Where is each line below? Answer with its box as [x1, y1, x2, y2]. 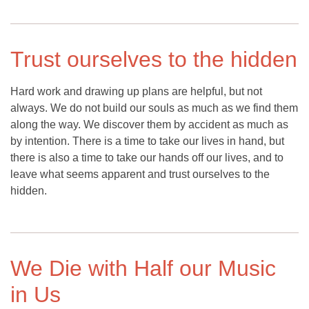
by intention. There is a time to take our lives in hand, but [10, 135, 284, 148]
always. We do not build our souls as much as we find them [10, 102, 298, 114]
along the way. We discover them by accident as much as [10, 119, 288, 131]
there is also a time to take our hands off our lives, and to [10, 152, 283, 164]
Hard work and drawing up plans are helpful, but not [10, 86, 262, 98]
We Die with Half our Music [10, 256, 276, 281]
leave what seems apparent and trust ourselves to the [10, 168, 270, 181]
